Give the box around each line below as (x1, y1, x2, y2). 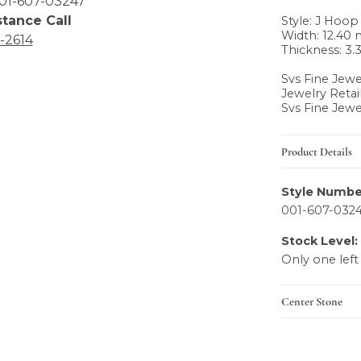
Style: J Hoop (281, 14, 359, 29)
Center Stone (281, 293, 342, 309)
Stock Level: (281, 234, 358, 249)
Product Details (281, 143, 352, 159)
